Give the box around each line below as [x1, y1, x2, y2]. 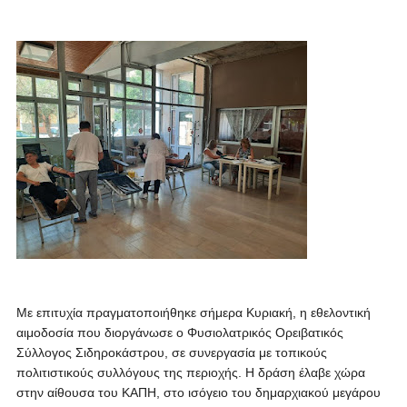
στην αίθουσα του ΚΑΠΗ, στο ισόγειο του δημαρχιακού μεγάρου [15, 385, 381, 400]
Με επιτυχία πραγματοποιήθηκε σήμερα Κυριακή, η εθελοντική [15, 305, 371, 320]
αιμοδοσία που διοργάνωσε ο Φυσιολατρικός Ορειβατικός [15, 325, 343, 340]
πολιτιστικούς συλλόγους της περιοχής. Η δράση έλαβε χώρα [15, 365, 365, 380]
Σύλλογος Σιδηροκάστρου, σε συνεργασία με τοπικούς [15, 345, 327, 360]
